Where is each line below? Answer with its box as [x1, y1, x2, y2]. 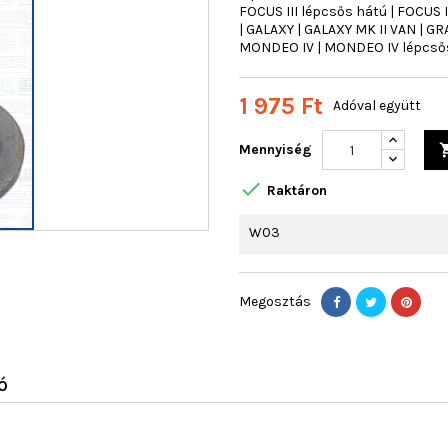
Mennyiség [239, 141, 312, 158]
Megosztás [239, 293, 311, 310]
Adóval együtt [333, 97, 421, 114]
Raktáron [263, 182, 327, 200]
